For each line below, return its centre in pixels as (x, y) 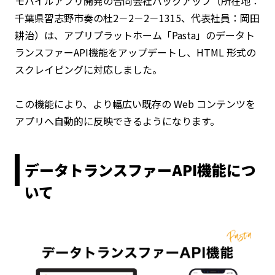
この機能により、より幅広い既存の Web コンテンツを (135, 103)
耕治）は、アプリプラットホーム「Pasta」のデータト (135, 35)
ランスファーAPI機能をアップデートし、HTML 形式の (135, 52)
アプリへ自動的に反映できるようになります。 (117, 121)
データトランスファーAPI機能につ (140, 169)
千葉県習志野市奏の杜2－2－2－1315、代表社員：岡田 (137, 17)
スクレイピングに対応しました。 (88, 69)
